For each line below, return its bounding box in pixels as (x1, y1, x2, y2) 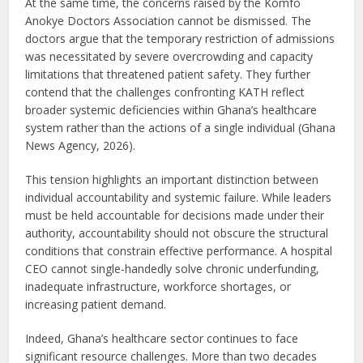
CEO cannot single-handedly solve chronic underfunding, (25, 260, 320, 276)
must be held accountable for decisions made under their (25, 207, 325, 223)
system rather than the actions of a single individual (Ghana (25, 119, 336, 135)
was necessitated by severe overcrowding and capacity (25, 48, 314, 64)
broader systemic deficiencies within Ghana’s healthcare (25, 101, 318, 117)
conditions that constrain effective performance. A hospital (25, 242, 333, 258)
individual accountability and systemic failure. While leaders (25, 189, 332, 205)
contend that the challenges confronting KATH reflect (25, 83, 305, 100)
